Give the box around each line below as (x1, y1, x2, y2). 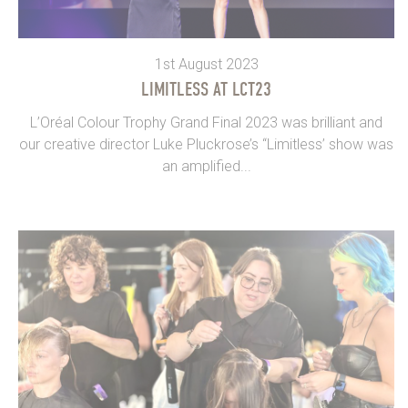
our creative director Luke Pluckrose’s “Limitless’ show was (19, 136, 393, 154)
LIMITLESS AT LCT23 (141, 78, 271, 101)
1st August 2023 (154, 56, 259, 74)
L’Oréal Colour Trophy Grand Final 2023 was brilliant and (30, 114, 382, 132)
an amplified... (161, 158, 251, 176)
